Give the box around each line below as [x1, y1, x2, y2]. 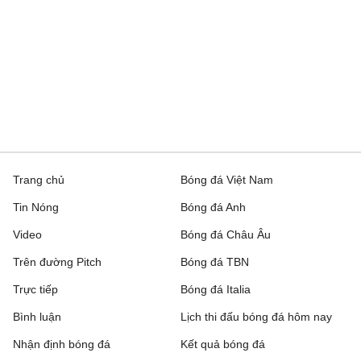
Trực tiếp [13, 283, 58, 297]
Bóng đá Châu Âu [180, 228, 271, 242]
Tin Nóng [13, 201, 59, 214]
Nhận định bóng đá [13, 338, 110, 351]
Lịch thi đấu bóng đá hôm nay [180, 310, 332, 324]
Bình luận [13, 310, 61, 324]
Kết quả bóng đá [180, 338, 265, 351]
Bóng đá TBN [180, 255, 249, 269]
